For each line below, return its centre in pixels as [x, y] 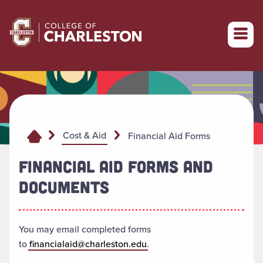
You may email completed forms [85, 229]
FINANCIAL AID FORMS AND [116, 166]
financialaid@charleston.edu [88, 244]
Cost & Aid [84, 136]
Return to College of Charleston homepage [98, 21]
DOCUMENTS [64, 187]
